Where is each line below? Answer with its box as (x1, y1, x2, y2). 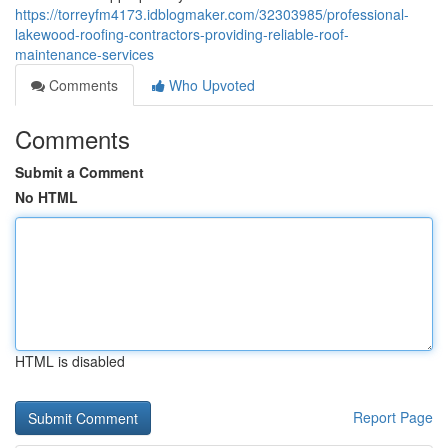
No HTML (15, 187, 78, 207)
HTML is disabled (15, 351, 125, 371)
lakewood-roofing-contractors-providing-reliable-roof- (15, 24, 349, 44)
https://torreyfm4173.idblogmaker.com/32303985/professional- (15, 4, 409, 24)
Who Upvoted (165, 75, 255, 95)
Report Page (353, 407, 433, 427)
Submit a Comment (15, 162, 144, 182)
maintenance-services (15, 44, 154, 64)
